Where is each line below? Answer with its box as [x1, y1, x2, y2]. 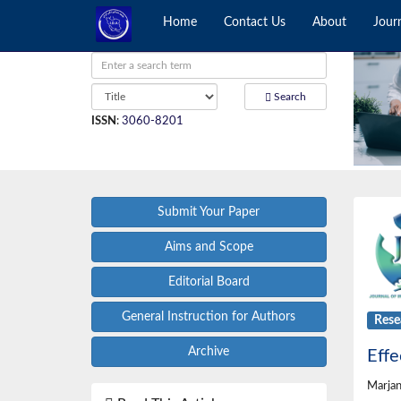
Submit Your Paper [158, 206, 260, 219]
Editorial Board [167, 276, 250, 289]
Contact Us [224, 16, 286, 29]
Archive [188, 346, 230, 359]
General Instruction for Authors [122, 311, 296, 324]
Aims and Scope [164, 241, 253, 254]
